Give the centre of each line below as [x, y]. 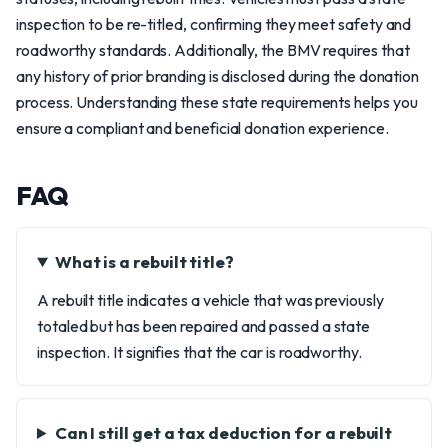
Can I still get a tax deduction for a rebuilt [223, 432]
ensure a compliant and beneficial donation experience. [202, 128]
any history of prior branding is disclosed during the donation [218, 76]
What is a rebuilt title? [144, 261]
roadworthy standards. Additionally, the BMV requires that [213, 50]
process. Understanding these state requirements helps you [217, 102]
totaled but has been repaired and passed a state [204, 326]
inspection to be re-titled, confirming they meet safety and [214, 24]
